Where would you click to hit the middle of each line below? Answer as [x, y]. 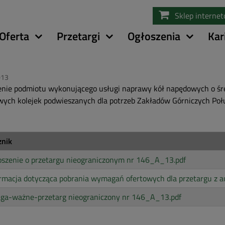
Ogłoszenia [154, 36]
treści [122, 31]
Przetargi [78, 36]
